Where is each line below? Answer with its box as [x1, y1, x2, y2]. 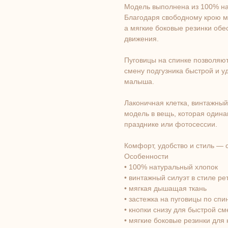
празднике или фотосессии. [124, 120, 217, 129]
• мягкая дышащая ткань [124, 184, 207, 193]
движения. [124, 35, 159, 43]
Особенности [124, 152, 168, 161]
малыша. [124, 77, 154, 86]
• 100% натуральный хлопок [124, 163, 218, 172]
